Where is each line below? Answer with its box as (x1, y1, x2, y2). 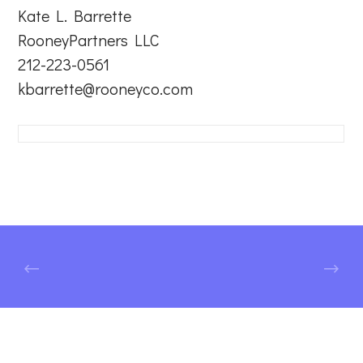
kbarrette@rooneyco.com (18, 77, 194, 99)
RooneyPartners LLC (18, 28, 160, 50)
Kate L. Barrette (18, 4, 132, 26)
